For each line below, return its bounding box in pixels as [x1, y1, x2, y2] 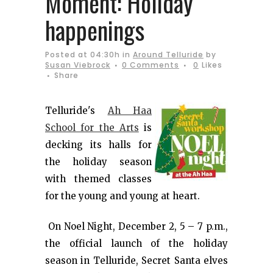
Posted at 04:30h [45, 49, 120, 60]
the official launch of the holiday [45, 238, 228, 249]
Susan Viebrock [45, 60, 110, 70]
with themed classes [45, 173, 152, 185]
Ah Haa [107, 105, 152, 116]
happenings [45, 12, 144, 48]
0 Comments [122, 60, 179, 70]
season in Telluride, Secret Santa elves [45, 255, 228, 266]
